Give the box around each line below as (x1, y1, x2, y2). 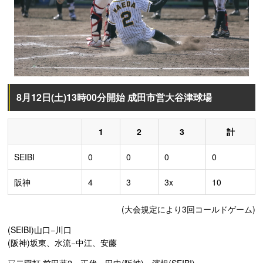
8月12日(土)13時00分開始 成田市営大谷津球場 (16, 90, 212, 104)
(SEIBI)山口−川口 (8, 224, 72, 236)
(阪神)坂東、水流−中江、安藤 (8, 237, 117, 249)
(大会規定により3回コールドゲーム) (122, 203, 255, 215)
